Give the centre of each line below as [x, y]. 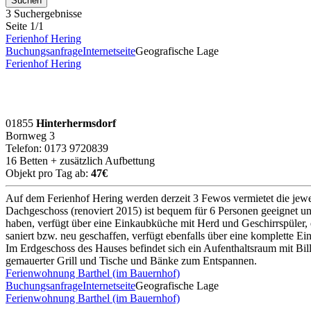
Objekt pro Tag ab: [48, 173]
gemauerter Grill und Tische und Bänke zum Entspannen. [131, 260]
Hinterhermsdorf [76, 123]
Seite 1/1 [25, 26]
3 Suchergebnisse [44, 13]
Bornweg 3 [30, 135]
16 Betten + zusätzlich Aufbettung [80, 160]
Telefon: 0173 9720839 [57, 148]
